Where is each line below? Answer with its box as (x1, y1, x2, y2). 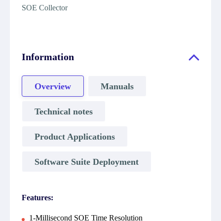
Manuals (101, 81, 134, 91)
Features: (22, 193, 53, 202)
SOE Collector (22, 3, 68, 12)
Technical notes (35, 106, 93, 116)
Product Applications (35, 131, 115, 142)
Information (22, 51, 74, 62)
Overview (35, 81, 71, 91)
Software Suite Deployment (35, 156, 139, 167)
